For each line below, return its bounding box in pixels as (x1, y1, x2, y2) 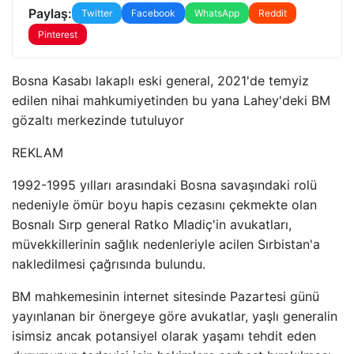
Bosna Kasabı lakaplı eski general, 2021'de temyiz (12, 73, 309, 88)
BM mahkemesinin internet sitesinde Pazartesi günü (12, 288, 319, 304)
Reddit (258, 7, 287, 19)
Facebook (131, 7, 175, 19)
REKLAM (12, 145, 63, 160)
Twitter (81, 7, 112, 19)
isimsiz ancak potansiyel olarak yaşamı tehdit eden (12, 328, 316, 344)
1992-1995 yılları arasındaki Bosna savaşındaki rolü (12, 177, 317, 193)
